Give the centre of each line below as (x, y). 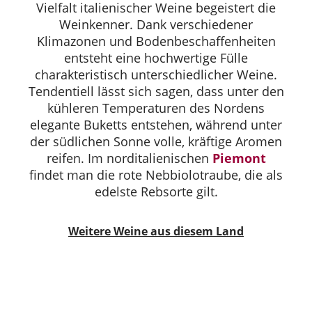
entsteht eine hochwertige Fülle (156, 57)
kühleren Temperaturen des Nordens (156, 108)
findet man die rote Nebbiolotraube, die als (156, 174)
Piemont (239, 158)
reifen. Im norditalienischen (129, 158)
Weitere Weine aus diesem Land (156, 231)
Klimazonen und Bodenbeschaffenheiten (156, 41)
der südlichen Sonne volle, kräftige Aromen (156, 141)
